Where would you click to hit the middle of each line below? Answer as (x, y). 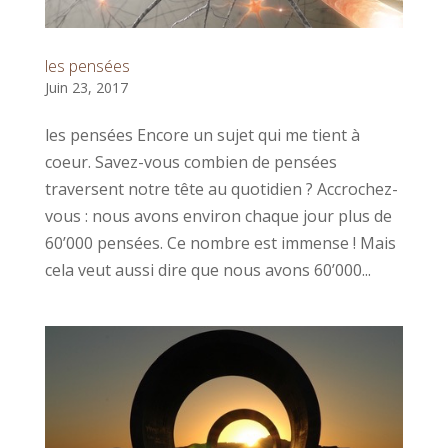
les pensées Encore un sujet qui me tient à (202, 135)
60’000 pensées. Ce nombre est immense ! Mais (220, 243)
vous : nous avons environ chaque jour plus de (218, 216)
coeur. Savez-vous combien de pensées (190, 162)
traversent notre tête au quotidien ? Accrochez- (221, 189)
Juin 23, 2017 (86, 88)
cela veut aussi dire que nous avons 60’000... (207, 270)
